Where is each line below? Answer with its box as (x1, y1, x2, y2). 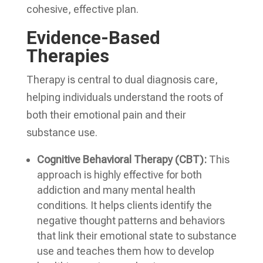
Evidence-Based (26, 27, 160, 49)
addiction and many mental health (36, 184, 195, 196)
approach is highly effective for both (36, 168, 202, 181)
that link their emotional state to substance (36, 230, 237, 242)
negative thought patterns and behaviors (36, 214, 225, 227)
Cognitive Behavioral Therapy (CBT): (36, 153, 207, 166)
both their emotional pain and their (26, 109, 186, 121)
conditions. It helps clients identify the (36, 199, 212, 211)
